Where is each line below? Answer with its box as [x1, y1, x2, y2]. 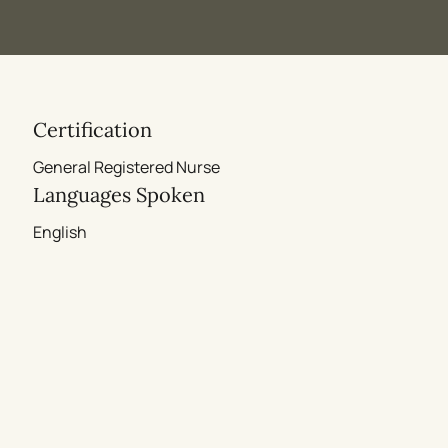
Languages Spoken [33, 182, 206, 207]
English [33, 221, 88, 243]
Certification [33, 117, 153, 142]
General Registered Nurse [33, 156, 221, 178]
